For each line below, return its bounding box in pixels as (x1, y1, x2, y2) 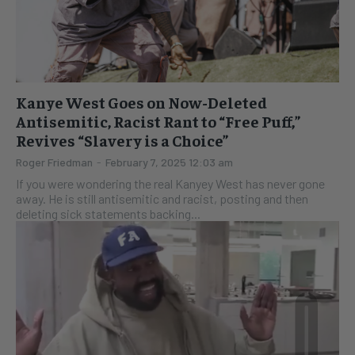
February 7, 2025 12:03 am (105, 155, 233, 170)
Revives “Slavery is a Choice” (16, 130, 228, 151)
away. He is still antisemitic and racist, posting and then (16, 191, 308, 207)
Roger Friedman (16, 155, 93, 170)
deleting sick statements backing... (16, 206, 200, 222)
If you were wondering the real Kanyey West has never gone (16, 176, 325, 192)
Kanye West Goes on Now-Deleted (16, 92, 267, 113)
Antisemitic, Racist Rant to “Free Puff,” (16, 111, 300, 132)
